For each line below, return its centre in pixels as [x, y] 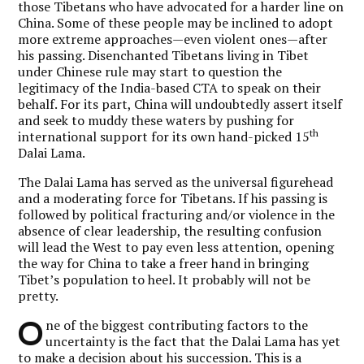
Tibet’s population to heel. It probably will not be [165, 279]
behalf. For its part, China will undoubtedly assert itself [180, 104]
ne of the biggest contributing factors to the [177, 325]
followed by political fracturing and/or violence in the [177, 214]
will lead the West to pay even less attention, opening [176, 247]
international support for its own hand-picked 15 [164, 136]
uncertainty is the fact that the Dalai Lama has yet [193, 341]
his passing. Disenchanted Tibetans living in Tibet [164, 55]
